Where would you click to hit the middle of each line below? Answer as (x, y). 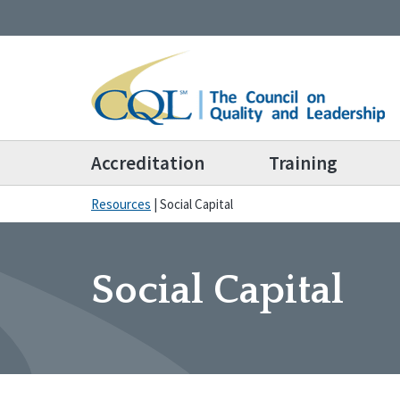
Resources (121, 204)
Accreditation (148, 163)
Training (303, 163)
